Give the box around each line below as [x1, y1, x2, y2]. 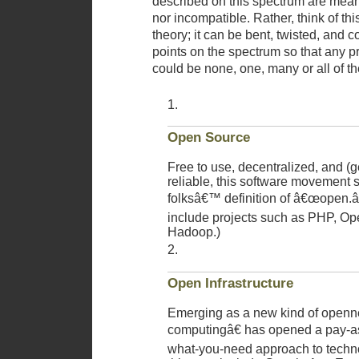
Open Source [167, 130, 250, 146]
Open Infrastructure [167, 275, 293, 291]
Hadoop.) [167, 225, 220, 240]
